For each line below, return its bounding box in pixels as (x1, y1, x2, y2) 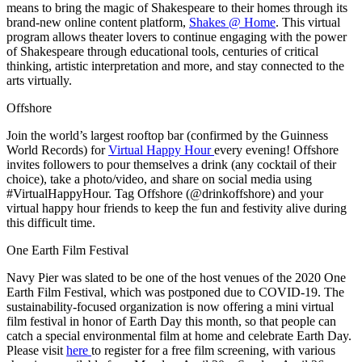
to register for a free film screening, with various (91, 343, 335, 357)
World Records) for (6, 142, 108, 157)
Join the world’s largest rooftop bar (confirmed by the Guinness (6, 128, 328, 142)
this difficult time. (6, 215, 95, 229)
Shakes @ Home (189, 15, 276, 29)
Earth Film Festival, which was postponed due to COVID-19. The (6, 284, 344, 299)
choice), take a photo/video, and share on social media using (6, 171, 312, 186)
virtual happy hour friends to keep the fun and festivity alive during (6, 200, 347, 215)
